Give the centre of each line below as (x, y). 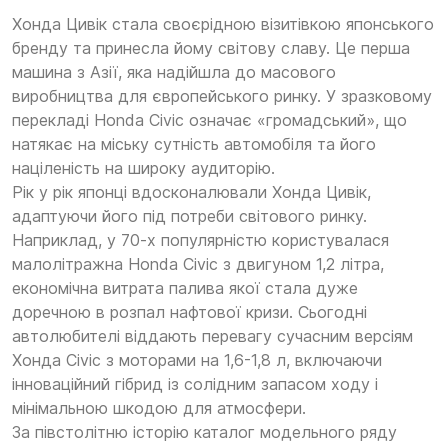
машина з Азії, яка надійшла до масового (174, 72)
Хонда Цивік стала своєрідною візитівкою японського (223, 24)
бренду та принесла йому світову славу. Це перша (211, 48)
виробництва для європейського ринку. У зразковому (222, 96)
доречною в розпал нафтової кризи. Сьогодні (189, 312)
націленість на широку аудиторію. (143, 168)
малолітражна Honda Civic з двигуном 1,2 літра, (198, 264)
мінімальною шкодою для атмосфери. (159, 408)
